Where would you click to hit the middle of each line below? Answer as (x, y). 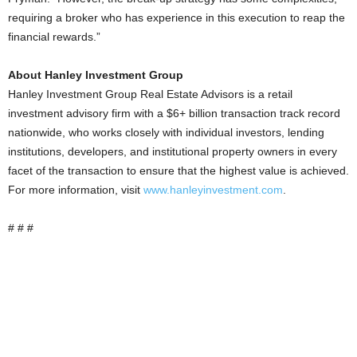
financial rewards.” (54, 36)
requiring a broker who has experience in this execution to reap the (177, 17)
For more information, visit (76, 189)
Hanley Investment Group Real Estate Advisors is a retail (150, 94)
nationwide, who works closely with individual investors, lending (166, 132)
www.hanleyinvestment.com (213, 189)
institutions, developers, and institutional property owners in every (173, 151)
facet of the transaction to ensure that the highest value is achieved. (178, 170)
